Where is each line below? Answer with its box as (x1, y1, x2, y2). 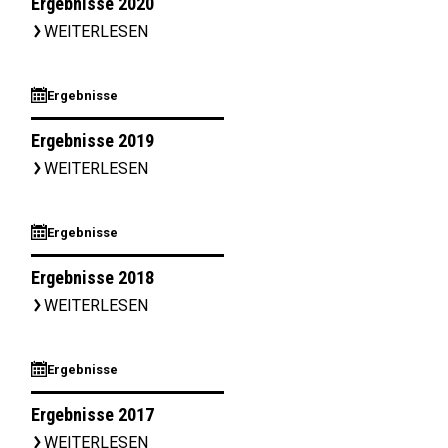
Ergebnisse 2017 (31, 404, 154, 425)
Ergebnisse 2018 (31, 267, 154, 288)
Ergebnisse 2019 (31, 130, 154, 151)
